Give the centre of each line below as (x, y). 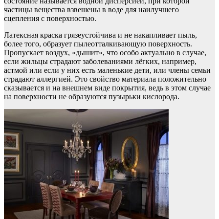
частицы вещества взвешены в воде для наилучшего (91, 10)
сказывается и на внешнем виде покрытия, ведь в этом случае (107, 88)
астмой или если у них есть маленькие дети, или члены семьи (107, 70)
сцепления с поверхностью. (50, 19)
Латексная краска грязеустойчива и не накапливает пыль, (100, 35)
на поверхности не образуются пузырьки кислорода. (92, 97)
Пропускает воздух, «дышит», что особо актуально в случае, (105, 53)
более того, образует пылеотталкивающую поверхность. (98, 44)
